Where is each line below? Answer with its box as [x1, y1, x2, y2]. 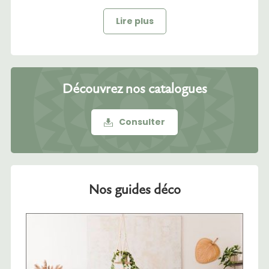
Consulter [119, 115, 166, 128]
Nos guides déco [88, 180, 181, 198]
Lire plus [115, 14, 154, 27]
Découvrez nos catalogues [62, 79, 207, 97]
